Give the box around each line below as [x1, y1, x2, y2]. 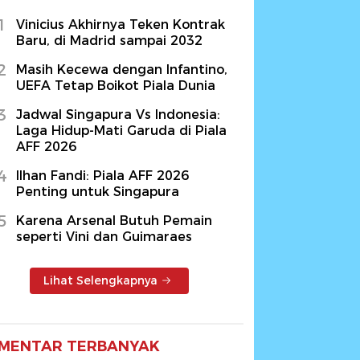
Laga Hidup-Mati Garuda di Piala [16, 122, 227, 138]
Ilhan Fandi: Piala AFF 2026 [16, 167, 189, 183]
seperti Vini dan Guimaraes [16, 228, 192, 244]
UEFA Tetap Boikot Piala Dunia [16, 77, 215, 93]
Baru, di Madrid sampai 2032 [16, 32, 202, 48]
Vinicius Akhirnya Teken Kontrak [16, 16, 225, 32]
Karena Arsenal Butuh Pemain [16, 212, 212, 228]
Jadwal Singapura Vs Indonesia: [16, 106, 220, 122]
